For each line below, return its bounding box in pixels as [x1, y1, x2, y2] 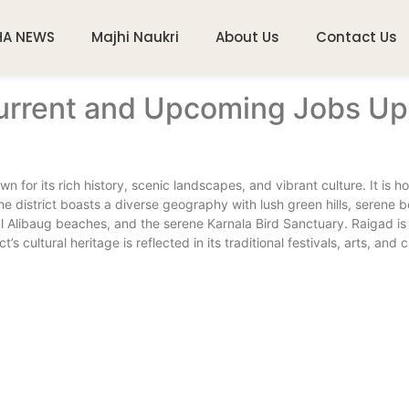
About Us [215, 26, 280, 47]
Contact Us [316, 26, 398, 47]
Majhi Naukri [91, 26, 180, 47]
